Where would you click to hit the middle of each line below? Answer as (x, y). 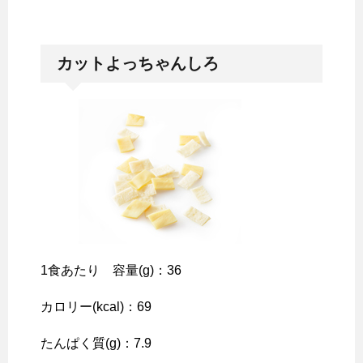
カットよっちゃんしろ (138, 63)
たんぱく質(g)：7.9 (96, 343)
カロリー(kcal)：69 (96, 306)
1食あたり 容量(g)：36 (111, 270)
